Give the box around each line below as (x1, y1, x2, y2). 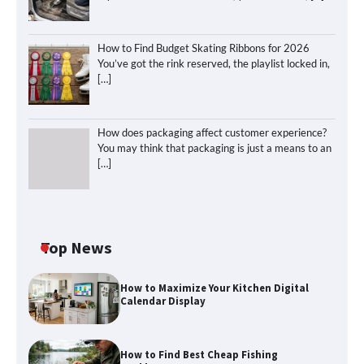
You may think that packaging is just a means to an (97, 141, 331, 155)
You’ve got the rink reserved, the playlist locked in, (97, 57, 330, 71)
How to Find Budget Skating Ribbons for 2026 (97, 41, 310, 55)
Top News (41, 236, 112, 258)
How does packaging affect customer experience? (97, 126, 327, 140)
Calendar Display (120, 293, 206, 308)
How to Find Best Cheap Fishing (120, 347, 279, 362)
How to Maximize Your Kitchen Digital (120, 280, 310, 295)
